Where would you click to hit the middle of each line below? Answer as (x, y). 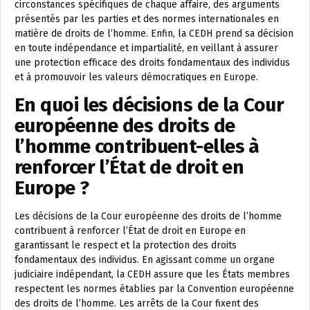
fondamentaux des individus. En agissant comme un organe (145, 260)
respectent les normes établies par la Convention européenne (154, 289)
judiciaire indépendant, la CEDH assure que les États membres (152, 275)
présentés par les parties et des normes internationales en (147, 19)
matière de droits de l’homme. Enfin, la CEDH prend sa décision (154, 34)
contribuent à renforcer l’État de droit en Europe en (130, 231)
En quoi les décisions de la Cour (149, 105)
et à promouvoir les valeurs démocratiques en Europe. (136, 77)
